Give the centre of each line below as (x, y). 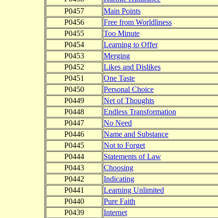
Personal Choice (129, 90)
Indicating (119, 179)
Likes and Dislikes (132, 67)
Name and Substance (136, 134)
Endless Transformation (140, 112)
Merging (117, 56)
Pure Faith (119, 201)
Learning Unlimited (134, 190)
